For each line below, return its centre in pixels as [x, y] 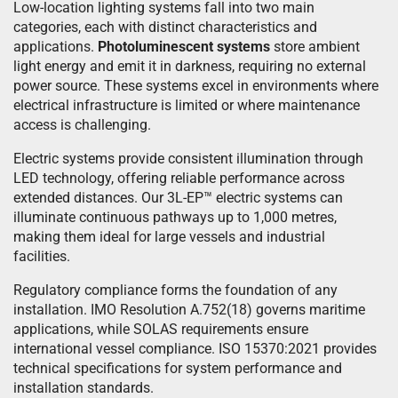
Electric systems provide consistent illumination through [188, 159]
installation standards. [84, 388]
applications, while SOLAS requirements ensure [161, 329]
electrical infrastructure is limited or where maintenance [187, 105]
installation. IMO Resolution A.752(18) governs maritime [189, 310]
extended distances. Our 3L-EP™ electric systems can [178, 198]
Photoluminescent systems [184, 47]
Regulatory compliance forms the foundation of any [175, 290]
